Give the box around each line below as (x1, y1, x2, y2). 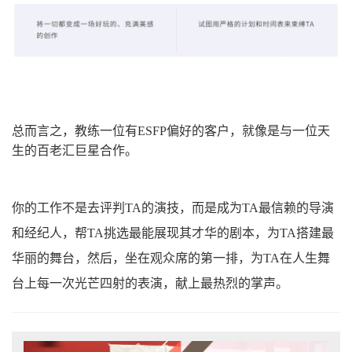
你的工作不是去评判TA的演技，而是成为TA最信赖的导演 (12, 200, 334, 214)
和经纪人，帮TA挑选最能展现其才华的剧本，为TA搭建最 (12, 225, 334, 240)
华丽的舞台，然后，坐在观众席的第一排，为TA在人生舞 (12, 251, 330, 265)
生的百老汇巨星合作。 (12, 143, 137, 157)
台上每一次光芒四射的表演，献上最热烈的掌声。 (12, 276, 288, 290)
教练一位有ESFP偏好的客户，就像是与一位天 (75, 123, 330, 137)
